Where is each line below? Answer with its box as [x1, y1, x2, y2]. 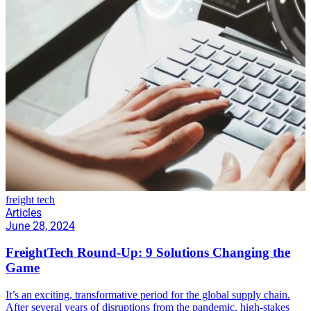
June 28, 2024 [6, 219, 75, 233]
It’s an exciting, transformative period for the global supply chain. [6, 289, 290, 301]
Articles [6, 205, 42, 219]
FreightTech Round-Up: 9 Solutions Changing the [6, 245, 290, 260]
